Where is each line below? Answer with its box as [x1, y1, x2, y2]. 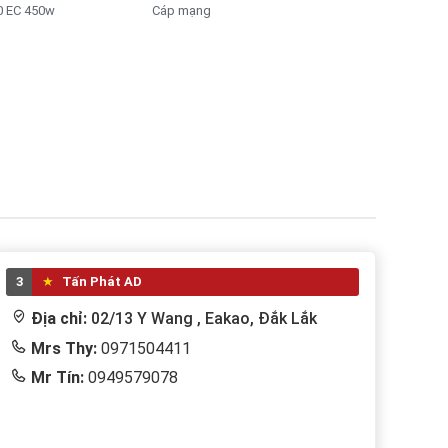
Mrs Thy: [31, 338, 98, 358]
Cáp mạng [152, 2, 212, 18]
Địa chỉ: [31, 308, 92, 328]
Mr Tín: [31, 367, 85, 387]
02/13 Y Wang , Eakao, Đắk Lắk [91, 308, 318, 328]
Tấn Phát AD [59, 273, 143, 289]
